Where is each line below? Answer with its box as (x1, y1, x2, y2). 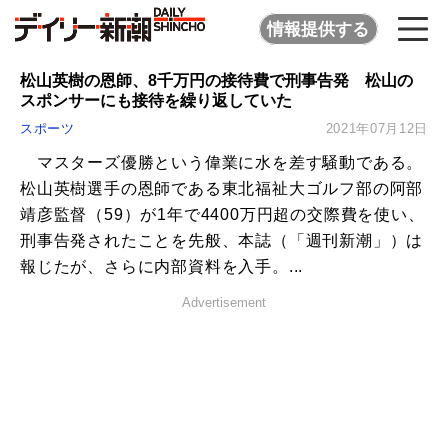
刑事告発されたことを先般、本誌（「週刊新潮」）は (20, 232, 424, 250)
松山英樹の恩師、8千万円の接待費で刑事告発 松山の (20, 71, 413, 89)
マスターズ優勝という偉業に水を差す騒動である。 (20, 154, 424, 172)
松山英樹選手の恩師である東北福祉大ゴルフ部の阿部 (20, 180, 424, 198)
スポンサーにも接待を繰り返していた (20, 91, 292, 109)
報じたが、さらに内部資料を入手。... (20, 258, 304, 276)
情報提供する (267, 19, 370, 39)
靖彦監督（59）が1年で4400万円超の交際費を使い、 (20, 206, 425, 224)
